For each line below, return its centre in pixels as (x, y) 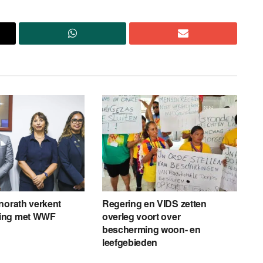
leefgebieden (130, 242)
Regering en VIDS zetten (154, 204)
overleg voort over (141, 217)
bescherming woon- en (151, 230)
